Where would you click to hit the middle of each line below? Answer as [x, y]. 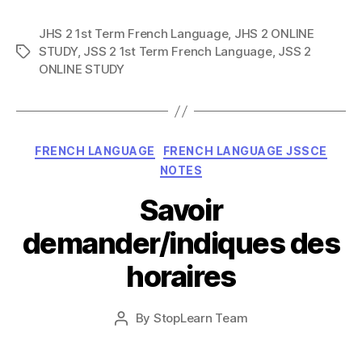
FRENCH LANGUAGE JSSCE [245, 151]
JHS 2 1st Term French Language [134, 34]
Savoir [181, 210]
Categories [216, 147]
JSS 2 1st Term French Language [178, 51]
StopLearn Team [200, 318]
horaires [181, 276]
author [139, 337]
